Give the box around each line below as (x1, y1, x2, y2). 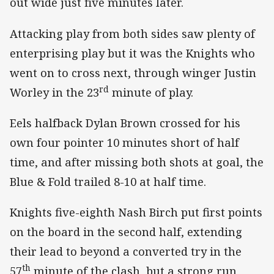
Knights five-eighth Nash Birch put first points (10, 204, 262, 220)
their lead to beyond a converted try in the (10, 243, 242, 259)
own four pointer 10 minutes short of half (10, 135, 239, 150)
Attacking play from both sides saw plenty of (10, 26, 255, 41)
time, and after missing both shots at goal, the (10, 154, 264, 169)
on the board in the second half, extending (10, 224, 242, 239)
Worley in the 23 (10, 84, 99, 100)
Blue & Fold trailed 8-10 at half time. (10, 174, 206, 189)
